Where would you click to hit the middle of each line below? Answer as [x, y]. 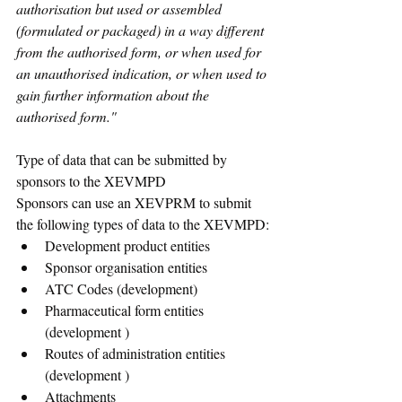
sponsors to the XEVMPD [93, 181]
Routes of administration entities [137, 354]
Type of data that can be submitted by [123, 160]
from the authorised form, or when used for [140, 52]
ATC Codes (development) [121, 289]
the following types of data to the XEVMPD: [143, 224]
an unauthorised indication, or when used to [143, 74]
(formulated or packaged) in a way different [142, 31]
